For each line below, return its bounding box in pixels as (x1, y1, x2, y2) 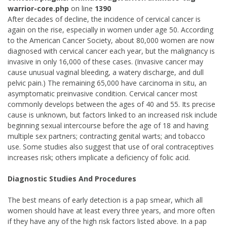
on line (69, 4, 95, 13)
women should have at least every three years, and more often (8, 206, 215, 215)
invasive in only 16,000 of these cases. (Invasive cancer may (8, 57, 203, 66)
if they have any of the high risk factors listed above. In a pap (8, 216, 207, 226)
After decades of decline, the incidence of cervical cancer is (8, 14, 201, 24)
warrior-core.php (8, 4, 69, 13)
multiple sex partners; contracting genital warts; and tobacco (8, 131, 205, 141)
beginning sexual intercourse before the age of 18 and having (8, 121, 208, 130)
